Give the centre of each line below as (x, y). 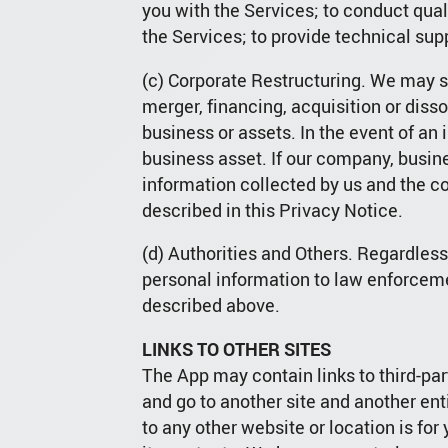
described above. (210, 305)
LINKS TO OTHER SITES (236, 349)
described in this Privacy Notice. (272, 209)
